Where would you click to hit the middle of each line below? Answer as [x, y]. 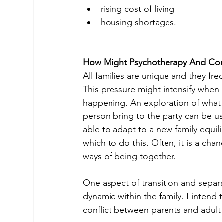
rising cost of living [138, 9]
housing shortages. [139, 23]
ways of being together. [130, 156]
